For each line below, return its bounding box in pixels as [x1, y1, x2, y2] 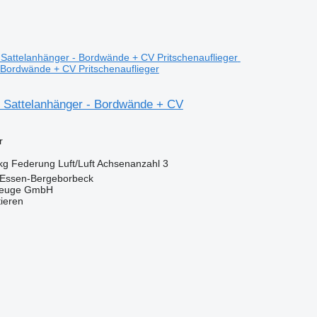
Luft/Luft [57, 157, 95, 169]
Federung [11, 157, 55, 169]
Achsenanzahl [96, 157, 160, 169]
